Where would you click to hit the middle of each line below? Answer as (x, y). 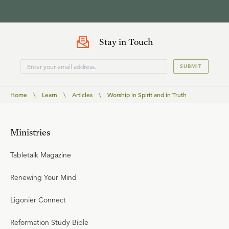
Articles (82, 95)
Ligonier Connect (38, 200)
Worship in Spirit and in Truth (147, 95)
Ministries (30, 132)
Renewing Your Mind (43, 177)
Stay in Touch (126, 42)
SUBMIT (191, 66)
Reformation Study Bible (49, 222)
